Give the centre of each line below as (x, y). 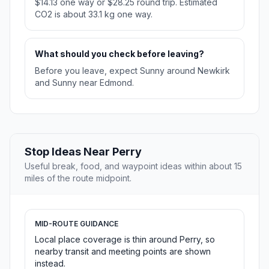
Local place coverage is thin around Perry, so (125, 240)
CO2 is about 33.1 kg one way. (94, 14)
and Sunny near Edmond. (84, 83)
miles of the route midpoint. (78, 178)
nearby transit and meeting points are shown (123, 252)
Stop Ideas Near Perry (83, 152)
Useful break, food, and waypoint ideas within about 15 (133, 166)
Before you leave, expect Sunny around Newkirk (132, 71)
